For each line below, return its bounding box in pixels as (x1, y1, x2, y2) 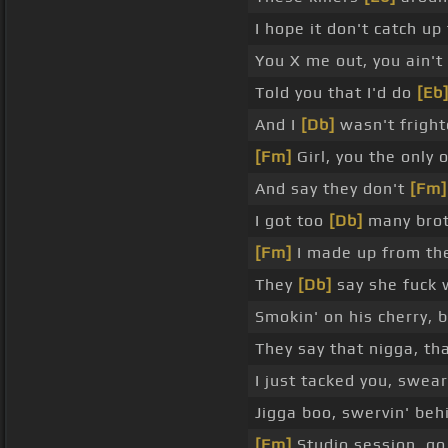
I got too (255, 211, 329, 231)
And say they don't (255, 179, 410, 199)
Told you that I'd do (255, 83, 417, 103)
